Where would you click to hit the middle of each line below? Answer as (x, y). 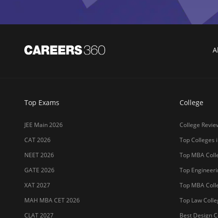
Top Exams (42, 103)
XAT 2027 (37, 185)
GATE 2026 (39, 170)
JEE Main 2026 (44, 125)
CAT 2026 (37, 140)
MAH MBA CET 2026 (52, 200)
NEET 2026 (39, 155)
